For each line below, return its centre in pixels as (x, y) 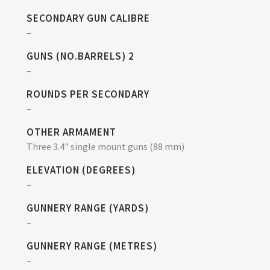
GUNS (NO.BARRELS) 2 (80, 56)
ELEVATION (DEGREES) (81, 170)
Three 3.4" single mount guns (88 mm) (105, 146)
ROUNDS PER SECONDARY (88, 94)
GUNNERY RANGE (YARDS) (88, 208)
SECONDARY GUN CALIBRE (88, 18)
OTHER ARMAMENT (71, 132)
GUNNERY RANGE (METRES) (92, 246)
